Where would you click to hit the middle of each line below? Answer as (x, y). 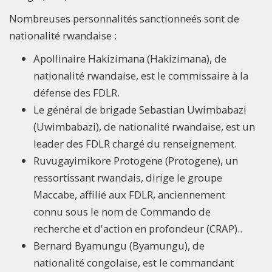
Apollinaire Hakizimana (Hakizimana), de (130, 59)
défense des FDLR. (76, 93)
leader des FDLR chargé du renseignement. (135, 144)
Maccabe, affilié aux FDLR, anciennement (129, 195)
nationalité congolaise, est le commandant (134, 263)
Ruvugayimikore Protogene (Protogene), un (136, 161)
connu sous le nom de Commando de (122, 212)
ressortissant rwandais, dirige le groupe (128, 178)
